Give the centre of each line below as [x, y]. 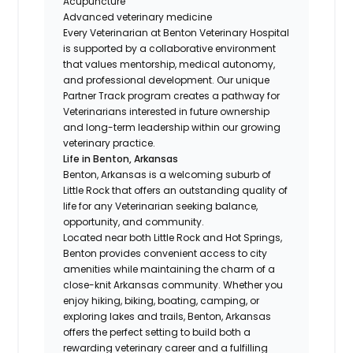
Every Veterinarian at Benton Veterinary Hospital [176, 32]
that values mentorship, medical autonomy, [169, 64]
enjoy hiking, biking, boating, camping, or [162, 300]
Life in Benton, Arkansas [121, 158]
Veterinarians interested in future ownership [167, 111]
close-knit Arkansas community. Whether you [173, 284]
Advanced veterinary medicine [138, 17]
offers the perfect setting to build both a [157, 332]
